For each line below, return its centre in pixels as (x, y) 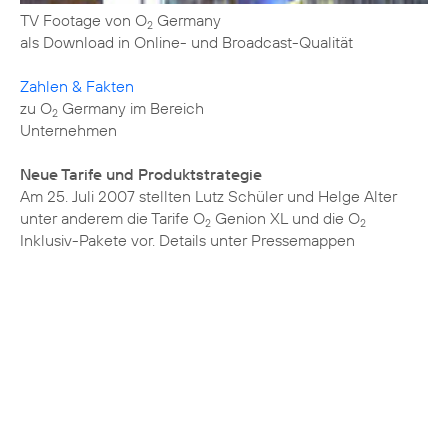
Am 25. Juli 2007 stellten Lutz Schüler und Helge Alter (208, 196)
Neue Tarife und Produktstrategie (141, 174)
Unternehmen (68, 130)
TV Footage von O (83, 20)
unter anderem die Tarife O (112, 218)
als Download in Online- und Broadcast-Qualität (186, 42)
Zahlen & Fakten (77, 86)
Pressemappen (303, 240)
